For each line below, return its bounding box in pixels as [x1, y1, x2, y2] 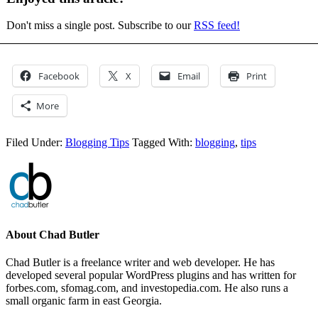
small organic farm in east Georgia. [6, 294, 162, 307]
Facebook [38, 70, 79, 83]
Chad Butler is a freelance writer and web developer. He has [6, 256, 275, 268]
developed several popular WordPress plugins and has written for [6, 268, 296, 281]
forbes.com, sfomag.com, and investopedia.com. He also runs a [6, 281, 288, 294]
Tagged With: [132, 136, 195, 149]
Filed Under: [6, 136, 65, 149]
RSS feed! [194, 19, 240, 32]
